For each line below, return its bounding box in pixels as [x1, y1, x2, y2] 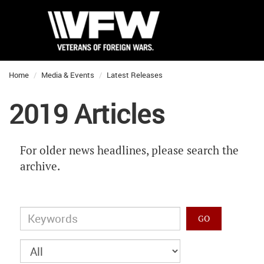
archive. [20, 159, 60, 174]
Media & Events [41, 70, 94, 80]
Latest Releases [107, 70, 163, 80]
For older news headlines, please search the [20, 143, 239, 158]
